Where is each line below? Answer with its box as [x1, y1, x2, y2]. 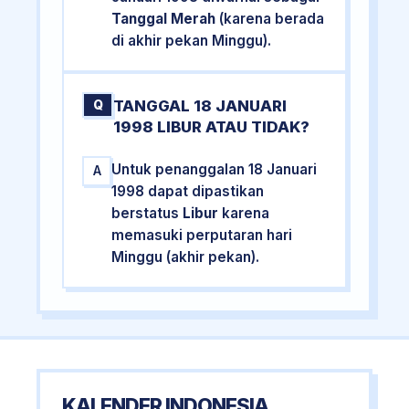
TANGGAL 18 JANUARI [113, 96, 288, 115]
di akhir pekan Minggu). [111, 32, 272, 50]
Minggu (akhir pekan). [111, 247, 260, 266]
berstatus [111, 204, 184, 222]
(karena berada [215, 10, 325, 28]
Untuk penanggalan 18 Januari [111, 160, 318, 178]
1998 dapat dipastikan [111, 182, 265, 200]
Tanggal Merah [111, 10, 216, 28]
